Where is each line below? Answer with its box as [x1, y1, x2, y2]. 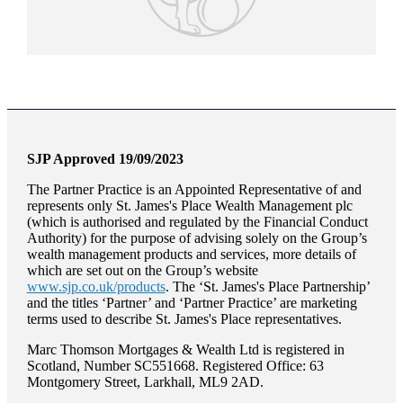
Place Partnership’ [264, 278, 370, 294]
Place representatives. [216, 310, 342, 327]
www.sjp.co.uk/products [26, 278, 166, 294]
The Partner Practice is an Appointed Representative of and [26, 181, 362, 197]
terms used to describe [26, 310, 156, 327]
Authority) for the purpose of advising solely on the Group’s [26, 229, 367, 246]
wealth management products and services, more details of [26, 246, 356, 262]
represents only [26, 197, 116, 213]
